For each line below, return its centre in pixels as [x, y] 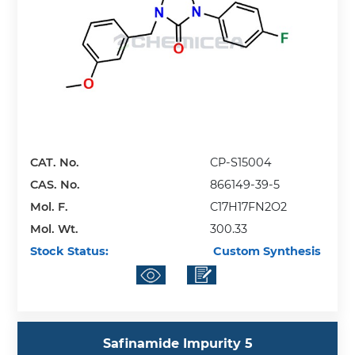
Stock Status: [70, 252]
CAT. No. [55, 163]
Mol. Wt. [55, 229]
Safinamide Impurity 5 [177, 344]
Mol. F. [50, 207]
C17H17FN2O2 [249, 207]
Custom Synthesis [266, 252]
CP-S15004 [241, 163]
